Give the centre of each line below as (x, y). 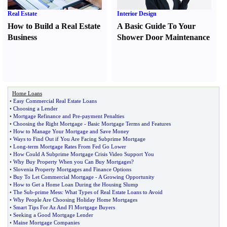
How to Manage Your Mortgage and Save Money (71, 131)
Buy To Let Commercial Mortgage (53, 177)
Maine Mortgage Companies (46, 222)
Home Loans (27, 93)
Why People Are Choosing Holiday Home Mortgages (75, 200)
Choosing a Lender (35, 108)
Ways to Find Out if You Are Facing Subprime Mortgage (79, 139)
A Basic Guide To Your (157, 26)
